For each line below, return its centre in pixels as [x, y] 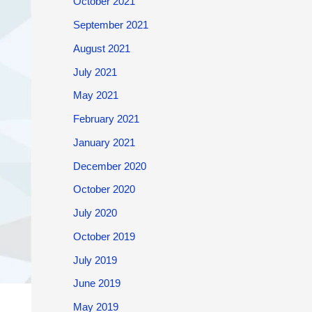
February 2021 [106, 119]
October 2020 [104, 189]
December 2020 [109, 166]
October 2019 [104, 236]
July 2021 [95, 72]
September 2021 [110, 25]
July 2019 [95, 260]
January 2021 [104, 142]
